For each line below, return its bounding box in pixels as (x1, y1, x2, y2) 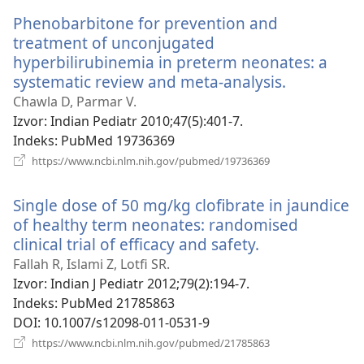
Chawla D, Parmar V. (13, 92, 136, 110)
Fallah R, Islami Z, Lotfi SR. (13, 254, 170, 273)
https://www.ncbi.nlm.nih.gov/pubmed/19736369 (29, 153, 270, 168)
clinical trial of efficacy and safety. (13, 232, 259, 255)
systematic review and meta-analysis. (13, 70, 286, 93)
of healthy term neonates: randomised (13, 213, 298, 236)
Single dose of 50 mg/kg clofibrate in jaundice (13, 193, 349, 216)
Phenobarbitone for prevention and (13, 11, 278, 34)
